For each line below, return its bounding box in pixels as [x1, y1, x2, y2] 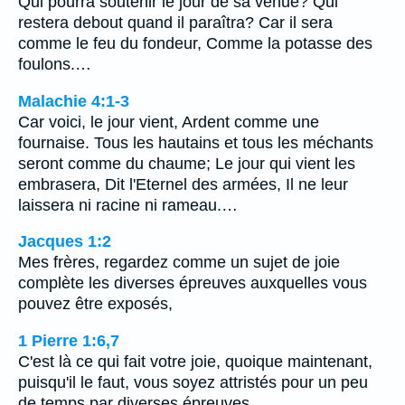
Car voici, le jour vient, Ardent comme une [18, 112, 319, 131]
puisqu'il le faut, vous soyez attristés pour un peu [18, 372, 368, 391]
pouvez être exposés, [18, 295, 173, 314]
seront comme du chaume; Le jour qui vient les [18, 154, 355, 173]
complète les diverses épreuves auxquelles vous [18, 274, 367, 293]
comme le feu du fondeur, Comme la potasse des [18, 33, 372, 52]
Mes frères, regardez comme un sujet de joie [18, 253, 340, 272]
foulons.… [18, 54, 91, 73]
